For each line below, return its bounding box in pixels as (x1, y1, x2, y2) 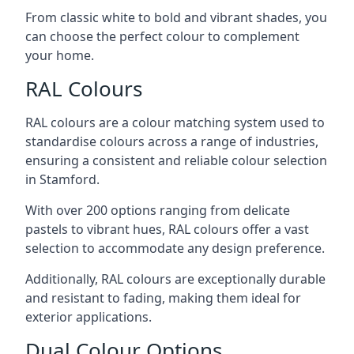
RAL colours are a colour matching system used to (25, 114, 325, 131)
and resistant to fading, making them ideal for (25, 289, 301, 307)
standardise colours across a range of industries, (25, 133, 318, 150)
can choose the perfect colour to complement (25, 28, 299, 45)
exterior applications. (25, 308, 152, 326)
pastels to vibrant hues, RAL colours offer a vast (25, 220, 309, 238)
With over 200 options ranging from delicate (25, 201, 290, 219)
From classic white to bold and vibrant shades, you (25, 9, 327, 26)
